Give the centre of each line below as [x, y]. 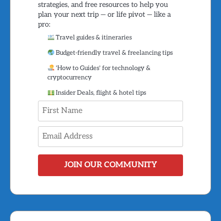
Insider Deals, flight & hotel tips [100, 93]
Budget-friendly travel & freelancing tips [114, 53]
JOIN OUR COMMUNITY [110, 165]
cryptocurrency [69, 78]
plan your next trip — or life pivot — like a [104, 15]
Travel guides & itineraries [93, 38]
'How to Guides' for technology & [103, 68]
